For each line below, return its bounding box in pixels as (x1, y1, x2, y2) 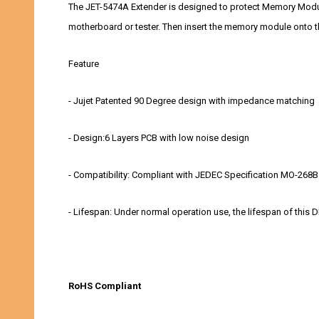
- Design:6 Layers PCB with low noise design (68, 132, 249, 144)
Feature (68, 58, 99, 70)
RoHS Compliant (68, 281, 141, 292)
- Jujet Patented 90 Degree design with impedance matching (68, 95, 315, 107)
